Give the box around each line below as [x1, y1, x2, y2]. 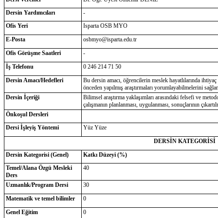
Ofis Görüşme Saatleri [5, 50, 61, 56]
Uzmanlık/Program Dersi [5, 182, 68, 188]
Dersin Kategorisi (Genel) [5, 151, 69, 158]
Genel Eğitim [5, 209, 38, 216]
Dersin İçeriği [5, 94, 39, 101]
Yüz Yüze [83, 124, 107, 131]
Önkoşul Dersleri [5, 111, 48, 118]
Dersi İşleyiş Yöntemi [5, 124, 59, 131]
